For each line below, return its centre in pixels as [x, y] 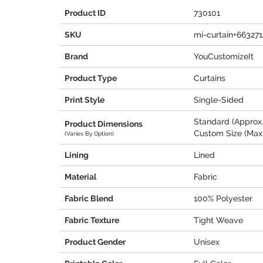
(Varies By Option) [89, 133]
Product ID [85, 13]
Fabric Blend [89, 198]
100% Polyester [223, 198]
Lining [77, 155]
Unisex [207, 242]
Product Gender [95, 242]
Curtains [210, 78]
